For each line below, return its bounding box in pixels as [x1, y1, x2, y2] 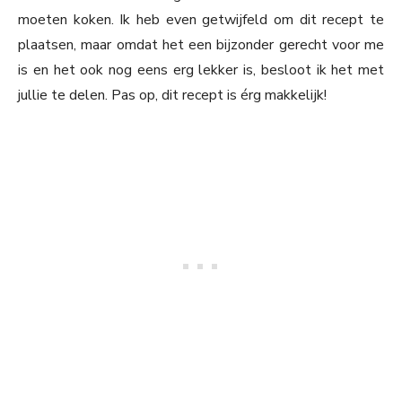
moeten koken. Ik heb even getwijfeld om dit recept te [18, 10, 384, 31]
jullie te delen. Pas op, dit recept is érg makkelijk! [18, 85, 327, 106]
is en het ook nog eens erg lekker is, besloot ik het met [18, 60, 384, 81]
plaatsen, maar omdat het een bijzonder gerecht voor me [18, 35, 384, 56]
